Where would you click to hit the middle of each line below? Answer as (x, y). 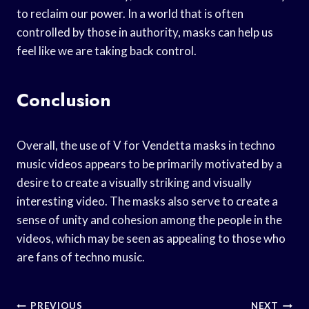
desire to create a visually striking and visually (134, 182)
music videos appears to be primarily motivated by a (149, 163)
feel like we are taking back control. (107, 50)
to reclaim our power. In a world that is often (130, 13)
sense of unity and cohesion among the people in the (149, 219)
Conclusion (64, 100)
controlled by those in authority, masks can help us (145, 32)
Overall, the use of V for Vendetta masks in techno (146, 145)
